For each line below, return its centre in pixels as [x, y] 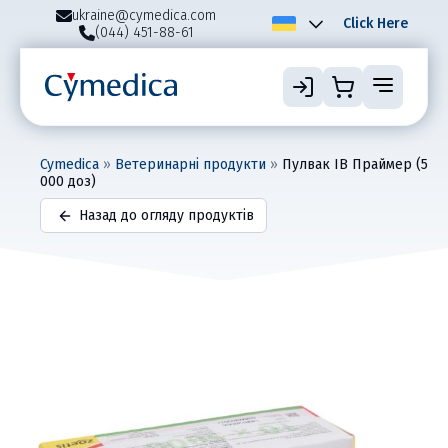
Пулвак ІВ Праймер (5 [355, 165]
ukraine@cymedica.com [144, 16]
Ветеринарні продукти [190, 165]
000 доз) [68, 182]
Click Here [375, 24]
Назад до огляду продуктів [166, 216]
